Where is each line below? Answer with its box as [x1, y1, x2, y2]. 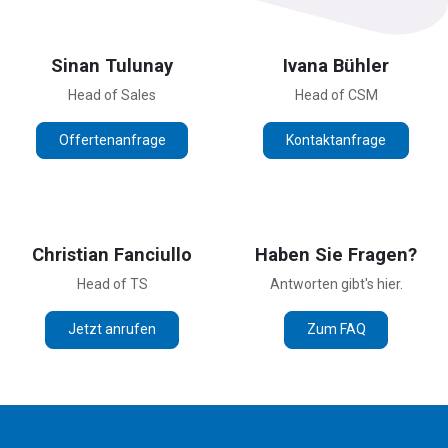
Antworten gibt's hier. [269, 276, 403, 293]
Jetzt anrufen [68, 321, 156, 338]
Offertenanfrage [58, 132, 166, 149]
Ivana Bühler [283, 54, 389, 76]
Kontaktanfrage [286, 132, 386, 149]
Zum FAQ [306, 321, 366, 338]
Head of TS [76, 276, 148, 293]
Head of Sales [68, 86, 156, 103]
